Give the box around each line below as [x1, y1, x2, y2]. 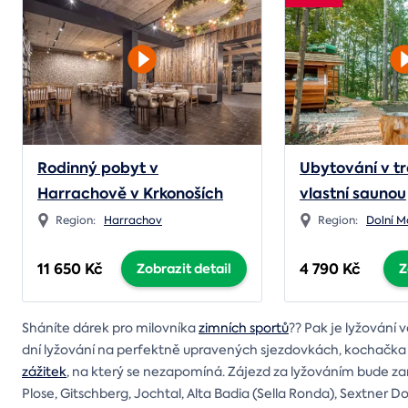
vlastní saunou [299, 182, 406, 204]
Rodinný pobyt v [37, 157, 158, 178]
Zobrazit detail [136, 259, 231, 278]
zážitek [22, 362, 66, 380]
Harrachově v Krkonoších [37, 182, 223, 204]
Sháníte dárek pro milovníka [22, 319, 199, 336]
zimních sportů [199, 319, 289, 336]
